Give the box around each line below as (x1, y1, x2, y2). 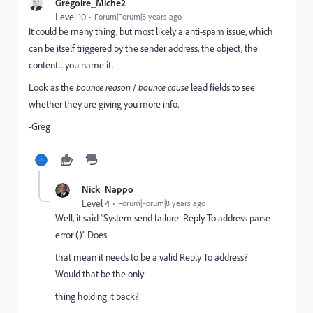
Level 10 (55, 10, 86, 23)
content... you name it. (29, 59, 113, 71)
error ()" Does (55, 228, 107, 241)
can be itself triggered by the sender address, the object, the (29, 42, 258, 54)
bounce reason (76, 81, 131, 94)
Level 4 (82, 197, 110, 210)
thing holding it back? (55, 290, 139, 303)
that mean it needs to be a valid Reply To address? (55, 251, 248, 263)
